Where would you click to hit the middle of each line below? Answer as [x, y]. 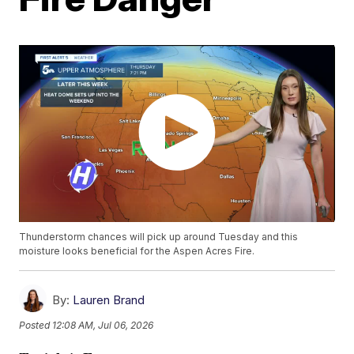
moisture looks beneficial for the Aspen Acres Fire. [137, 251]
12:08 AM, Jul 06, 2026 [103, 325]
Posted [36, 325]
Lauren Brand [109, 300]
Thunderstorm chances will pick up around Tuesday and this [159, 237]
